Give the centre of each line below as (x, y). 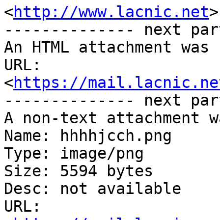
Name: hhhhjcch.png (88, 136)
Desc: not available (93, 189)
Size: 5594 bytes (79, 171)
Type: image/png (74, 153)
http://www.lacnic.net (111, 12)
